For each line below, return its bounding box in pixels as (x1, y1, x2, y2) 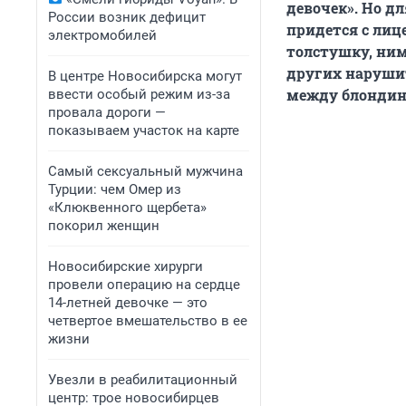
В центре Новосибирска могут (48, 68, 242, 84)
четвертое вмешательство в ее (48, 313, 247, 329)
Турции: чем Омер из (48, 181, 181, 198)
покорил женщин (48, 217, 159, 234)
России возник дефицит (48, 9, 206, 25)
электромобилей (48, 27, 157, 43)
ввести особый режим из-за (48, 86, 230, 102)
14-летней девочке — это (48, 295, 208, 311)
